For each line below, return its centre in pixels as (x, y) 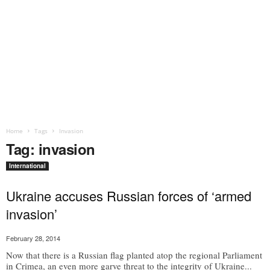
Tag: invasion (51, 149)
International (27, 166)
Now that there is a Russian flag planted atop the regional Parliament (134, 255)
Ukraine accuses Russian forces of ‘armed (129, 196)
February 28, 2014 (33, 238)
